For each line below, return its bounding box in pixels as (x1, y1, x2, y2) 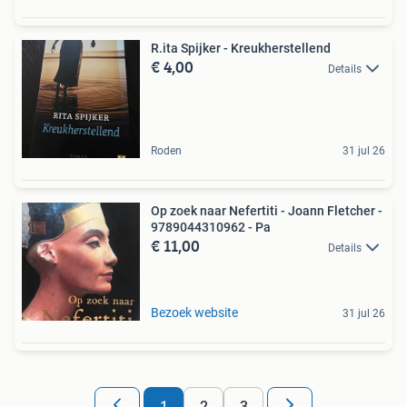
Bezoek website (151, 304, 238, 320)
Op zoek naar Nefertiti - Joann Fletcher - (151, 203, 382, 218)
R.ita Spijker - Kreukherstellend (151, 40, 331, 55)
